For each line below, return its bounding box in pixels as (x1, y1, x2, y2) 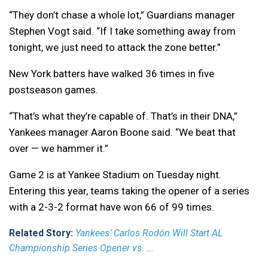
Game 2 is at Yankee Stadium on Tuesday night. (9, 169, 221, 181)
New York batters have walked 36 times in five (9, 68, 214, 80)
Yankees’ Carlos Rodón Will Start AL (75, 227, 223, 239)
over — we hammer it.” (9, 142, 108, 155)
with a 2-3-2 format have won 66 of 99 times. (9, 201, 214, 214)
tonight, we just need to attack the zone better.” (9, 41, 221, 54)
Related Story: (9, 227, 75, 239)
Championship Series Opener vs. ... (9, 242, 154, 254)
